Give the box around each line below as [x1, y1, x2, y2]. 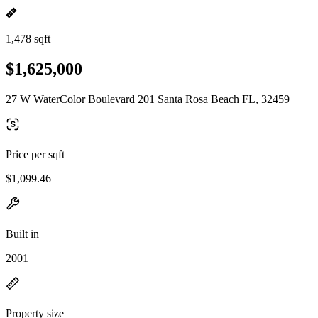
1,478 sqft [6, 33, 50, 45]
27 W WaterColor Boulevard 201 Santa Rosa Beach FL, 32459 [6, 92, 290, 105]
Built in [6, 227, 39, 240]
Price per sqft [6, 148, 65, 160]
